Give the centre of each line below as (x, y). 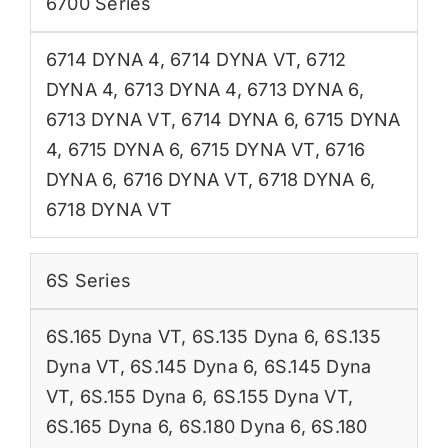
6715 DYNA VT (252, 149)
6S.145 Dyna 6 (192, 366)
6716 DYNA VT (185, 179)
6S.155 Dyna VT (280, 396)
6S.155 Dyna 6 (141, 396)
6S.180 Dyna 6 (239, 426)
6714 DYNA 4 (102, 59)
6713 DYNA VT (108, 119)
